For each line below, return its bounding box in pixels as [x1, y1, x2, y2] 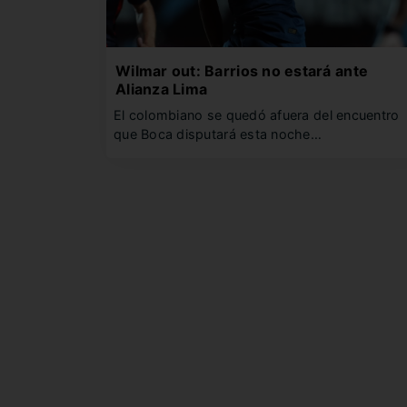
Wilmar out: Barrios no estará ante [115, 62, 369, 80]
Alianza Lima [115, 80, 208, 98]
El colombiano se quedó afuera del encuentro [114, 107, 400, 123]
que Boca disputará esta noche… [114, 126, 322, 142]
